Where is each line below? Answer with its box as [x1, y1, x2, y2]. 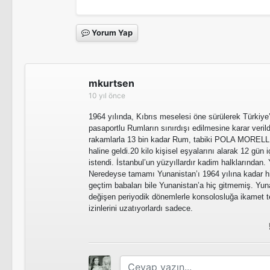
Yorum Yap [90, 28, 133, 37]
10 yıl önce [89, 91, 125, 100]
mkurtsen [89, 77, 134, 89]
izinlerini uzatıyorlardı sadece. [89, 204, 193, 213]
